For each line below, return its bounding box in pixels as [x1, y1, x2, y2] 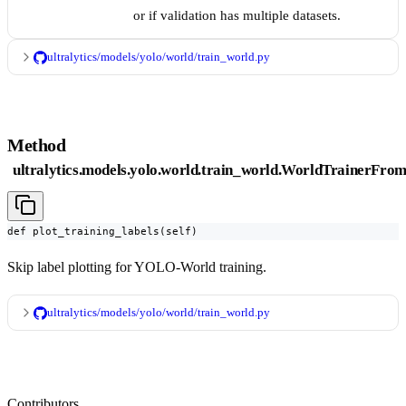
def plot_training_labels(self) [7, 225, 198, 238]
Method [7, 135, 66, 156]
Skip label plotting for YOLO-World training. [7, 259, 266, 275]
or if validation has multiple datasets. [133, 8, 341, 24]
